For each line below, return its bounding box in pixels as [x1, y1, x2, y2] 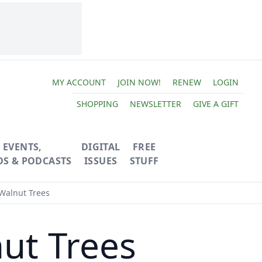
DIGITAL [81, 140, 120, 153]
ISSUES [84, 154, 118, 167]
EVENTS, [2, 140, 42, 153]
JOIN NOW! [117, 76, 161, 88]
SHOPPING [76, 98, 118, 109]
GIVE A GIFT [192, 98, 239, 109]
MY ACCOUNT [51, 76, 106, 88]
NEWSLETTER [129, 98, 181, 109]
